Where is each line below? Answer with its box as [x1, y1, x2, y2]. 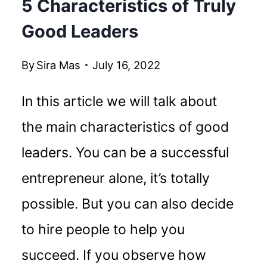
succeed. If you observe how [21, 247, 207, 264]
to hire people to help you [21, 221, 185, 238]
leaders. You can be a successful [21, 144, 229, 162]
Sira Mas [36, 58, 81, 72]
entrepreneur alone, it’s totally [21, 170, 210, 187]
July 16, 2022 [92, 58, 161, 72]
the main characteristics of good [21, 119, 229, 136]
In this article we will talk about [21, 93, 218, 110]
